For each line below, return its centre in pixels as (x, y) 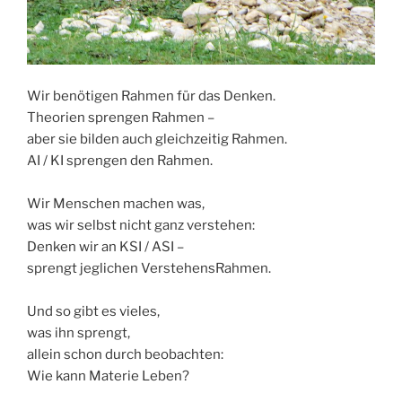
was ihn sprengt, (79, 332)
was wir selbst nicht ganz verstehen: (141, 225)
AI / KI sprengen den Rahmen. (120, 160)
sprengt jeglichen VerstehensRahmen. (149, 268)
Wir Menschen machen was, (116, 203)
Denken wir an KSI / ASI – (105, 246)
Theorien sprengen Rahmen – (121, 117)
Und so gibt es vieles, (93, 311)
